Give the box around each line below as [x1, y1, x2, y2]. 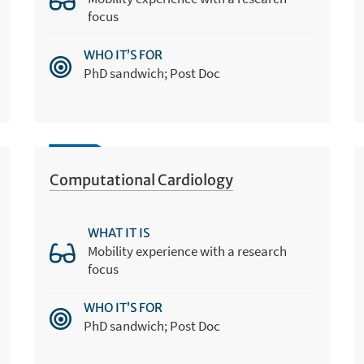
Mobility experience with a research [88, 241, 288, 260]
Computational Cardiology [50, 171, 234, 190]
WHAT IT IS [88, 224, 150, 240]
